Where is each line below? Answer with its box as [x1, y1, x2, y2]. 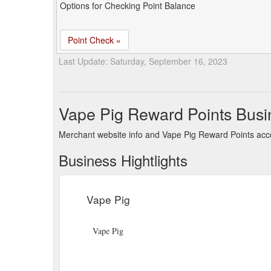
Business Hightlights [59, 149, 188, 171]
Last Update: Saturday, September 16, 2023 [59, 55, 227, 67]
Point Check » [68, 34, 121, 46]
